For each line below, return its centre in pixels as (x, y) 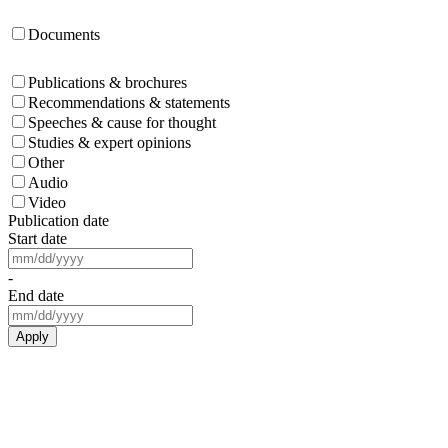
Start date (37, 238)
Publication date (58, 220)
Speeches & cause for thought (122, 122)
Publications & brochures (107, 82)
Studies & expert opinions (109, 142)
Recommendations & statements (129, 102)
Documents (64, 34)
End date (36, 295)
